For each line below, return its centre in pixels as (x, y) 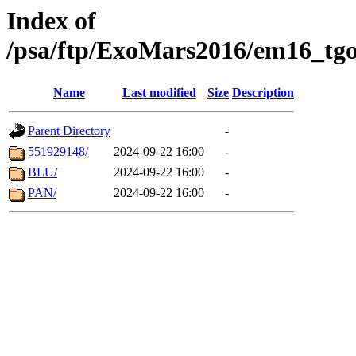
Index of (51, 21)
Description (263, 93)
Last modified (159, 93)
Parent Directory (69, 131)
